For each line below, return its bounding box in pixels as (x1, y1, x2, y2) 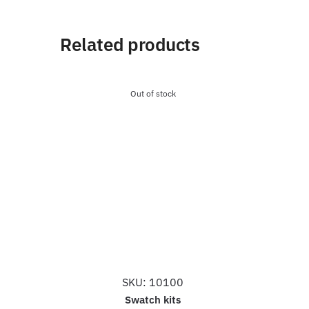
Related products (60, 32, 200, 56)
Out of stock (130, 88, 176, 99)
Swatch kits (125, 292, 181, 306)
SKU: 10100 (122, 275, 184, 289)
